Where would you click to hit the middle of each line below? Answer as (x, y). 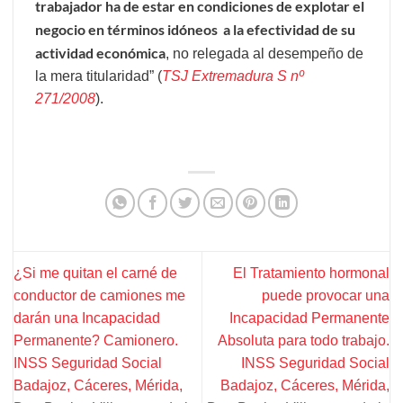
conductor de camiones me (99, 296)
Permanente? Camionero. (96, 341)
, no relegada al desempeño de (264, 54)
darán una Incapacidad (87, 318)
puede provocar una (326, 296)
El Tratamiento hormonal (311, 273)
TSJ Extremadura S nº (233, 76)
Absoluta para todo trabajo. (304, 341)
